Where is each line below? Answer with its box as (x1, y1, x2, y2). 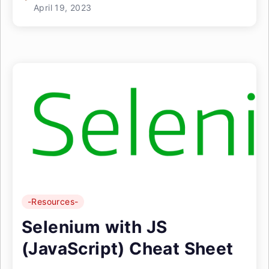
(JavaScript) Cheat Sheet (22, 238, 234, 259)
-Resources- (28, 196, 79, 207)
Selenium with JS (22, 217, 168, 237)
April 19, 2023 (34, 2, 92, 13)
